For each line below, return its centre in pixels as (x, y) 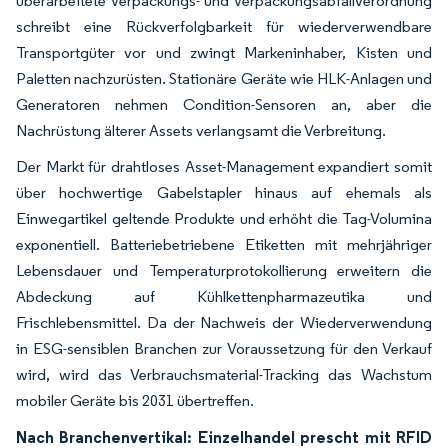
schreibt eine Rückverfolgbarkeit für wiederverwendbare (224, 26)
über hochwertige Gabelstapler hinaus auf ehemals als (224, 192)
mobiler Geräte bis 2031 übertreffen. (135, 400)
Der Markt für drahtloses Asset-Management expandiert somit (224, 166)
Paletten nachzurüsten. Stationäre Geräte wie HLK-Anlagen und (224, 78)
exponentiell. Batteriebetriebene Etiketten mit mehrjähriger (224, 244)
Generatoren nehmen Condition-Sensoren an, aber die (224, 104)
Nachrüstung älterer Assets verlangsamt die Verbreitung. (201, 130)
